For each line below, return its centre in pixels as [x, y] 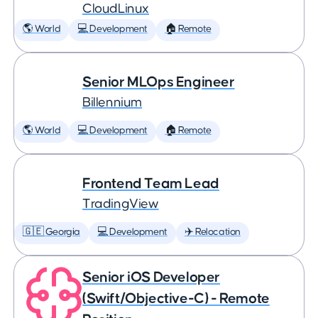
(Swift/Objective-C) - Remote [176, 298]
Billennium [112, 103]
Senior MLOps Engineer [159, 82]
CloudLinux [116, 9]
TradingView [121, 204]
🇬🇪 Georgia [51, 232]
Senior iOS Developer [152, 277]
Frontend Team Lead [151, 183]
